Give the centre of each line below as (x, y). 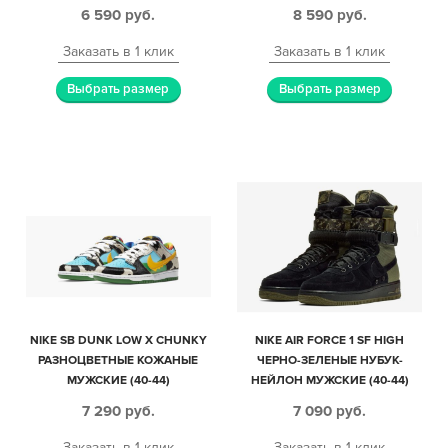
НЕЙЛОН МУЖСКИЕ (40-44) (329, 381)
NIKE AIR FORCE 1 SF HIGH (330, 341)
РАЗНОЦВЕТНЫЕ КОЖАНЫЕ (118, 361)
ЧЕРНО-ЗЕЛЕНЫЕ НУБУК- (329, 361)
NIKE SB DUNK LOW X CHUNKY (118, 341)
